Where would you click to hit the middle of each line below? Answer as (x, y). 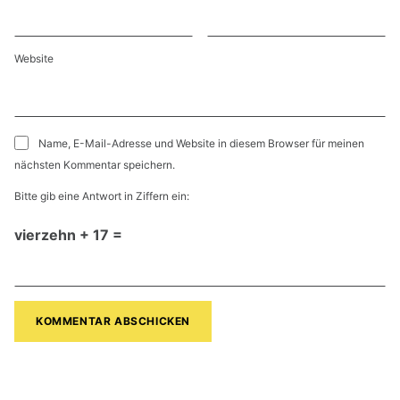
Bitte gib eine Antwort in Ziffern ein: (102, 196)
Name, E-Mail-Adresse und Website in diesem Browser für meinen (201, 144)
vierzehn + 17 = (68, 235)
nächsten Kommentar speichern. (95, 165)
